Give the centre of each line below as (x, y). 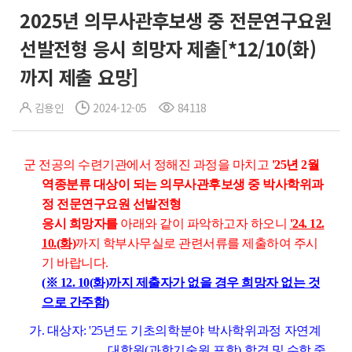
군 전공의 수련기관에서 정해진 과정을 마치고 (148, 165)
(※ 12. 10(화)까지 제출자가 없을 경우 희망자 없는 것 (181, 282)
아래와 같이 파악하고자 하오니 (205, 224)
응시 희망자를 (81, 224)
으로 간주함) (75, 302)
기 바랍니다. (75, 263)
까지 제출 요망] (79, 77)
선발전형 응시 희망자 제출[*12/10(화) (168, 48)
